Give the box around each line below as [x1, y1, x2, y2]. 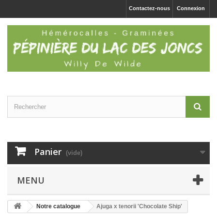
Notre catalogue [36, 202, 80, 210]
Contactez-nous [129, 5, 170, 11]
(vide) [66, 149, 82, 156]
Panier [34, 145, 62, 157]
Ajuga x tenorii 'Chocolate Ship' [96, 202, 182, 210]
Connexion [177, 5, 205, 11]
